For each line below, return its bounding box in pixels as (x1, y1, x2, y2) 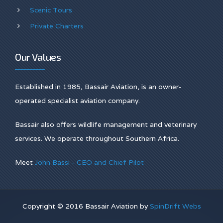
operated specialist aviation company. (15, 96, 140, 106)
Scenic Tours (30, 5, 72, 15)
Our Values (15, 51, 61, 63)
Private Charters (30, 21, 84, 31)
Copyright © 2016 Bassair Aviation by (22, 202, 150, 211)
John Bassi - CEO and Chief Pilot (35, 158, 144, 167)
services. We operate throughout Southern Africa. (15, 134, 179, 143)
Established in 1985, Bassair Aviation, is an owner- (15, 82, 182, 92)
